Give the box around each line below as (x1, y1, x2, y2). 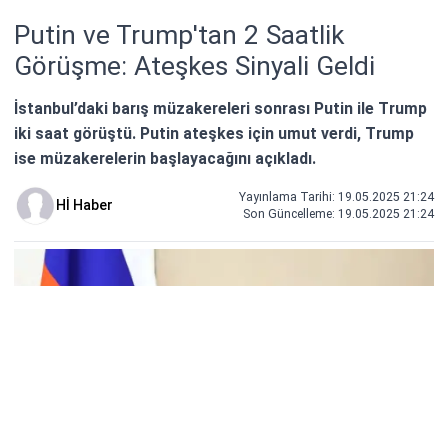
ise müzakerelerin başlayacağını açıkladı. (14, 148, 316, 168)
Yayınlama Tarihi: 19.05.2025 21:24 (239, 189, 434, 204)
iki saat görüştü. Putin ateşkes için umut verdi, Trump (14, 123, 414, 143)
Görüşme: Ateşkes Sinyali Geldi (14, 50, 375, 81)
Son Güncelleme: (243, 206, 338, 221)
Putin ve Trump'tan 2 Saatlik (14, 19, 344, 50)
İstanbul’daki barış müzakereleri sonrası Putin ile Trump (14, 98, 427, 118)
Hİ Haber (56, 197, 113, 213)
